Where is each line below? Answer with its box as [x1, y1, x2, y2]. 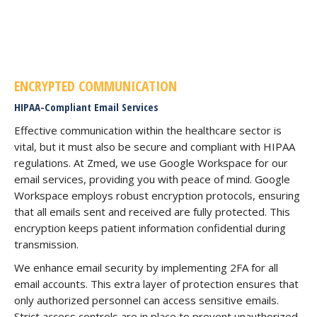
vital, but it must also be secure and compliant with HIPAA [14, 139, 295, 154]
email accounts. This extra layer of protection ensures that [14, 276, 299, 291]
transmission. [14, 236, 79, 251]
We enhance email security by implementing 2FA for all [14, 260, 278, 275]
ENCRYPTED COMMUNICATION [14, 76, 177, 96]
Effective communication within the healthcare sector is [14, 122, 282, 137]
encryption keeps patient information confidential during [14, 220, 286, 235]
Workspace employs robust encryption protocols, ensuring [14, 188, 300, 202]
